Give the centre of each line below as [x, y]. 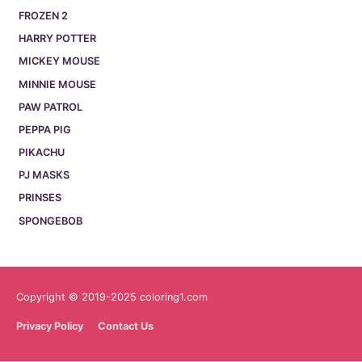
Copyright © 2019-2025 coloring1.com [112, 297]
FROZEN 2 [43, 15]
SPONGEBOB [51, 221]
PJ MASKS [44, 175]
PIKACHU [42, 153]
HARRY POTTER [57, 39]
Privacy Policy [50, 326]
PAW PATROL [51, 107]
